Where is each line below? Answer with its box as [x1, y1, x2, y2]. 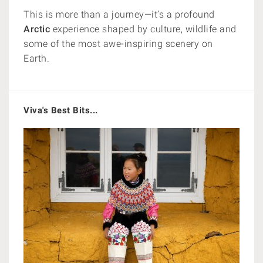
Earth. [23, 53, 49, 64]
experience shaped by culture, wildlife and [50, 23, 237, 35]
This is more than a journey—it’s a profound [23, 9, 215, 20]
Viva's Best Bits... [23, 105, 98, 116]
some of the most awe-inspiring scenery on [23, 38, 213, 49]
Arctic [23, 23, 50, 35]
